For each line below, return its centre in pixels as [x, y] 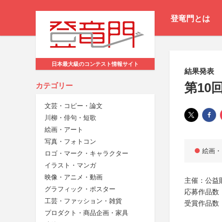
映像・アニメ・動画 [74, 177]
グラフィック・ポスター [80, 189]
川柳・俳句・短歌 [70, 118]
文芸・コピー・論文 [74, 106]
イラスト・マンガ [70, 166]
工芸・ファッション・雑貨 [83, 201]
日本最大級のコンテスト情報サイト [95, 64]
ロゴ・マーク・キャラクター [86, 154]
